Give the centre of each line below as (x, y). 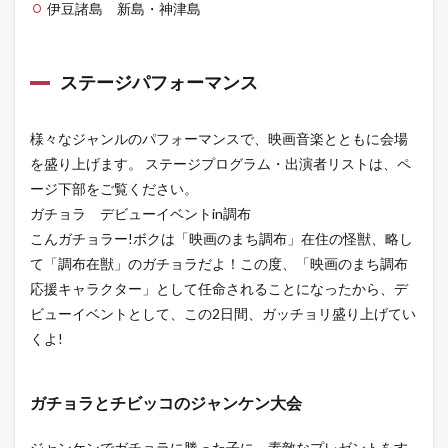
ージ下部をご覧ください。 (114, 189)
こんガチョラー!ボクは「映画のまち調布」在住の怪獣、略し (221, 239)
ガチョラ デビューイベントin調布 (140, 214)
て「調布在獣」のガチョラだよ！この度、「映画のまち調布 (219, 264)
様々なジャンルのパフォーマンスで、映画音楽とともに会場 (219, 139)
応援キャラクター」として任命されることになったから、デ (219, 289)
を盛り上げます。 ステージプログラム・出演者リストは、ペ (220, 164)
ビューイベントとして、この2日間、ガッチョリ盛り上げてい (223, 314)
